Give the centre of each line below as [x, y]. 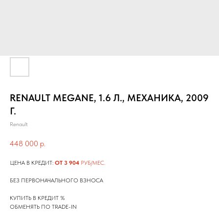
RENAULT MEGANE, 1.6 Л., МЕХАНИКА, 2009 [109, 98]
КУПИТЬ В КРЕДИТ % [37, 198]
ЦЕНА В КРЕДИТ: [32, 163]
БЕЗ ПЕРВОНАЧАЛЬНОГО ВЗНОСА [56, 181]
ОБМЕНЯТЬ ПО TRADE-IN [43, 207]
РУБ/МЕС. [92, 163]
